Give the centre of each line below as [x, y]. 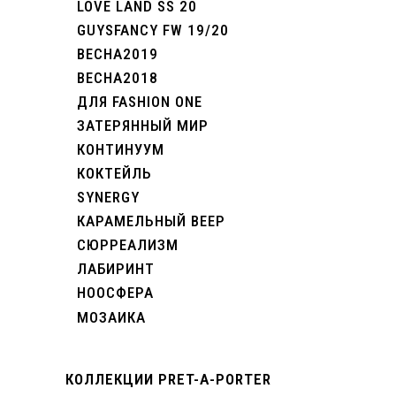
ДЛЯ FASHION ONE [140, 102]
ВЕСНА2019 [118, 54]
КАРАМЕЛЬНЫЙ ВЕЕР [151, 221]
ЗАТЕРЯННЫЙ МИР [143, 126]
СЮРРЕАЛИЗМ [128, 245]
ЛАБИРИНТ [116, 269]
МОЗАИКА [111, 317]
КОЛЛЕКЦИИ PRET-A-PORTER [168, 379]
